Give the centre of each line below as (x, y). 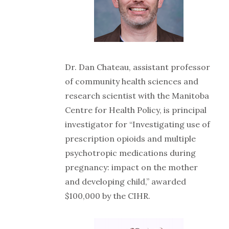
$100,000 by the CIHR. (108, 196)
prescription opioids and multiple (130, 138)
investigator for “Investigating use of (138, 124)
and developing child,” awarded (125, 181)
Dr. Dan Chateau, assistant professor (138, 67)
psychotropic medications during (130, 153)
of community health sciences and (132, 81)
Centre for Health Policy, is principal (136, 110)
